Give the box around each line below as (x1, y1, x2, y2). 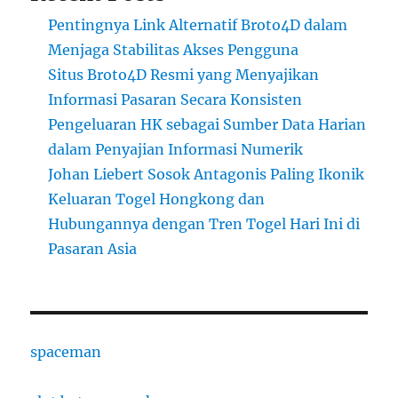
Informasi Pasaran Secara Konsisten (48, 90, 303, 108)
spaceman (30, 342, 102, 361)
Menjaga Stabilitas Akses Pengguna (48, 40, 299, 59)
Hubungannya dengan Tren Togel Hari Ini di (48, 214, 361, 233)
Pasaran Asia (48, 239, 138, 258)
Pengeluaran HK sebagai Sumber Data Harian (48, 115, 367, 133)
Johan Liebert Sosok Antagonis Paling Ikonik (48, 164, 365, 183)
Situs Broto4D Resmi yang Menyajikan (48, 65, 320, 84)
